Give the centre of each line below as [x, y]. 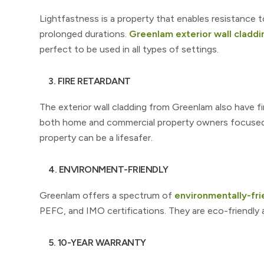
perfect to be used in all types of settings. [129, 49]
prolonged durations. [84, 34]
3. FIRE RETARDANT [90, 81]
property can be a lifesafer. [96, 138]
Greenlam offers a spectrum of [107, 195]
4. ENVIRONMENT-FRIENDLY [108, 169]
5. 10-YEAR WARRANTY [97, 242]
